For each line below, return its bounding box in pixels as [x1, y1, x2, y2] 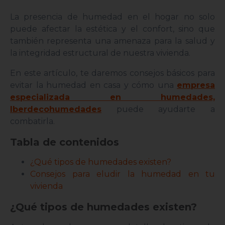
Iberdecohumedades [10, 104, 101, 115]
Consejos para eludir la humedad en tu [30, 169, 215, 179]
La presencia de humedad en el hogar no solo [10, 12, 215, 22]
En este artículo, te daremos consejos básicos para [10, 68, 215, 78]
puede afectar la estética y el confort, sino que [10, 24, 215, 34]
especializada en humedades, [10, 92, 215, 102]
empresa [177, 80, 215, 90]
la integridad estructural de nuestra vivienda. [10, 48, 192, 58]
